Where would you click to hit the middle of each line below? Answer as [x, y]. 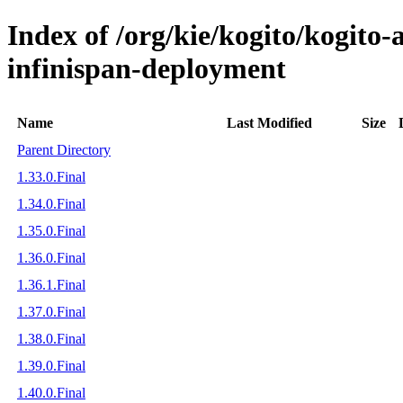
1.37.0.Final [51, 311]
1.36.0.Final [51, 257]
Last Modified [269, 122]
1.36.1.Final [51, 284]
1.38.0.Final [51, 338]
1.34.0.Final [51, 203]
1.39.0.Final [51, 365]
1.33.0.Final [51, 176]
